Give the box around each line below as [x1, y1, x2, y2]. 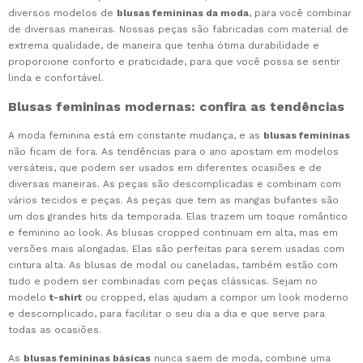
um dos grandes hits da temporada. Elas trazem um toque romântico [8, 211, 348, 223]
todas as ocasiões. [8, 324, 101, 336]
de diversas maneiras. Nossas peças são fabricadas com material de [8, 23, 348, 36]
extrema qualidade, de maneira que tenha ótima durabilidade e [8, 40, 319, 52]
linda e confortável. [8, 72, 104, 84]
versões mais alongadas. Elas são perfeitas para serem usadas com [8, 243, 344, 255]
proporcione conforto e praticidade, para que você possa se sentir [8, 56, 340, 68]
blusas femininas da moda [117, 7, 249, 19]
